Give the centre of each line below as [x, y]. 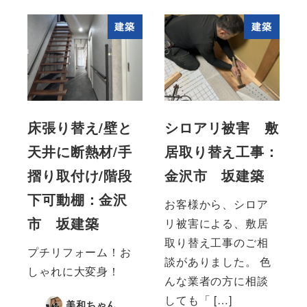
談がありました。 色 [218, 262]
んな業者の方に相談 [217, 281]
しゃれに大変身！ [74, 271]
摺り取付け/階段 [80, 175]
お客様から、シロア [217, 204]
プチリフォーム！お [79, 252]
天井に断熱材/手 [80, 151]
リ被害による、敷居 [217, 223]
